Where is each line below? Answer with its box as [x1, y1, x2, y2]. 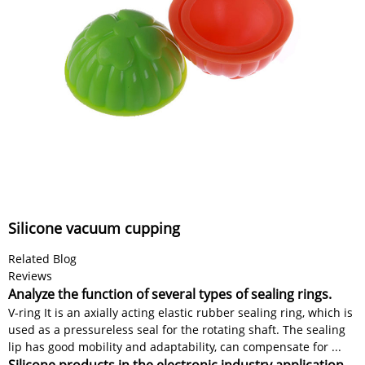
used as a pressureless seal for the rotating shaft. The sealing [8, 322, 345, 338]
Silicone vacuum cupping [8, 218, 180, 239]
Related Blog [8, 251, 77, 267]
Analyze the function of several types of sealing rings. [8, 285, 332, 304]
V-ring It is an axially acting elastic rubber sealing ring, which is [8, 305, 353, 321]
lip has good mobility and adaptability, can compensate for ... [8, 339, 341, 355]
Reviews [8, 268, 52, 284]
